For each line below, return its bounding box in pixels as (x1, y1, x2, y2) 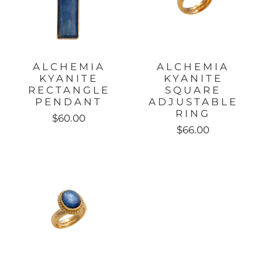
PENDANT (35, 96, 103, 108)
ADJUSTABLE (148, 96, 238, 108)
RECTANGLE (27, 84, 110, 96)
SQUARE (165, 84, 222, 96)
